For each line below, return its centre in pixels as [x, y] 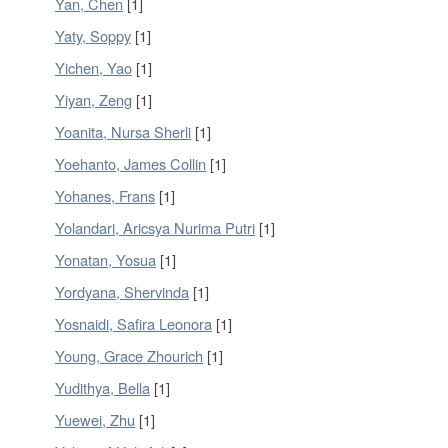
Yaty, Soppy [93, 35]
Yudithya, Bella [102, 387]
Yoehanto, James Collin [130, 163]
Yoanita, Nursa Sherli [123, 131]
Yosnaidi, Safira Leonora [133, 323]
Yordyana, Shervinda [122, 291]
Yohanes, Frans [105, 195]
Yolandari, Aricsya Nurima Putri [155, 227]
